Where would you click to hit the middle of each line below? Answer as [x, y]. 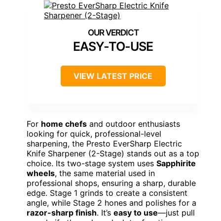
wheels [41, 173]
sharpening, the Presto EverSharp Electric [104, 143]
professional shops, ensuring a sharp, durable [111, 183]
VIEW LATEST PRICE [113, 76]
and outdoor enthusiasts [133, 124]
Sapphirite [176, 163]
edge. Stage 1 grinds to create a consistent [107, 193]
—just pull [176, 212]
